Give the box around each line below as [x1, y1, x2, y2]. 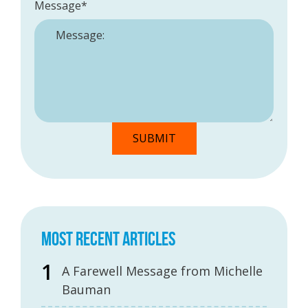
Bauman [62, 281, 111, 298]
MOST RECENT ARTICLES [41, 228, 175, 250]
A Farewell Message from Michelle [62, 263, 263, 279]
